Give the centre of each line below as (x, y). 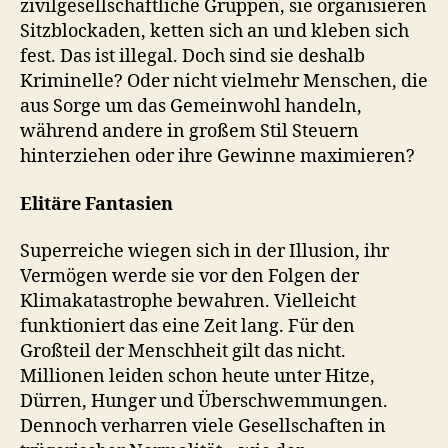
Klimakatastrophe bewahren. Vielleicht (188, 302)
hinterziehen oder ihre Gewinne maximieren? (217, 157)
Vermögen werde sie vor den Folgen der (189, 277)
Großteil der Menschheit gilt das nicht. (183, 352)
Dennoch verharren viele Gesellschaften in (203, 427)
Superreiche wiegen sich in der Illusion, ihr (204, 252)
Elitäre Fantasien (96, 204)
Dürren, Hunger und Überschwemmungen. (204, 402)
